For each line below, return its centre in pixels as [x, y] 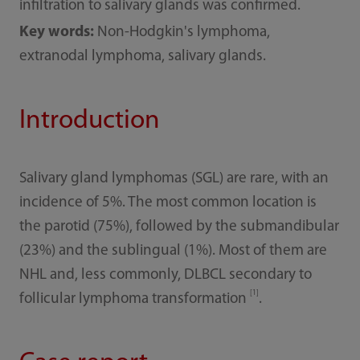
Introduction [89, 121]
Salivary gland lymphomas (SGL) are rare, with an [174, 178]
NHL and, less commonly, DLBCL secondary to [165, 275]
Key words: [56, 33]
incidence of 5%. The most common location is [168, 202]
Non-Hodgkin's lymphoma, [182, 33]
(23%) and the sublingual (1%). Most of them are [173, 251]
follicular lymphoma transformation [134, 299]
